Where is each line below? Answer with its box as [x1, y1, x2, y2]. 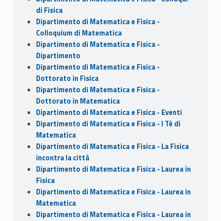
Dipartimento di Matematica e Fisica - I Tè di [36, 118, 181, 129]
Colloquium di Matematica [36, 27, 122, 38]
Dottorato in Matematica [36, 95, 120, 107]
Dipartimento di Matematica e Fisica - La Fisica [36, 141, 189, 152]
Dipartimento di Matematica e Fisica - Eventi [36, 107, 182, 118]
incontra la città [36, 152, 89, 163]
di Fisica [36, 4, 63, 16]
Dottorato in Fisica [36, 73, 99, 84]
